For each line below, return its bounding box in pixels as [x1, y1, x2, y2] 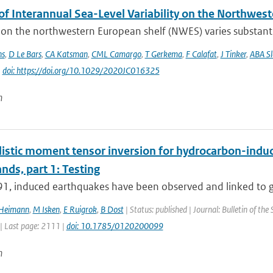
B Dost [100, 204, 124, 215]
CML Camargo [91, 48, 141, 60]
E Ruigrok [63, 204, 97, 215]
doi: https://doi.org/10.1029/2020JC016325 [2, 65, 160, 76]
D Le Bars [8, 48, 41, 60]
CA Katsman [44, 48, 88, 60]
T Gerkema [144, 48, 182, 60]
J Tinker [220, 48, 246, 60]
